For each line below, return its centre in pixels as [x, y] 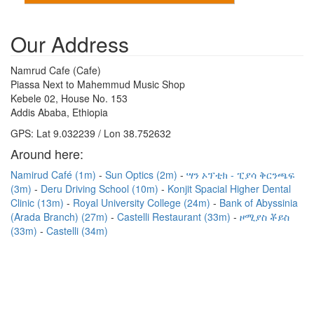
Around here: [47, 153]
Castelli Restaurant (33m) [175, 217]
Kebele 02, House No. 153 [69, 98]
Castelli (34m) [77, 231]
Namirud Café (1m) [55, 175]
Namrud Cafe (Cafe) [56, 70]
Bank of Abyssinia [259, 203]
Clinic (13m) [39, 203]
